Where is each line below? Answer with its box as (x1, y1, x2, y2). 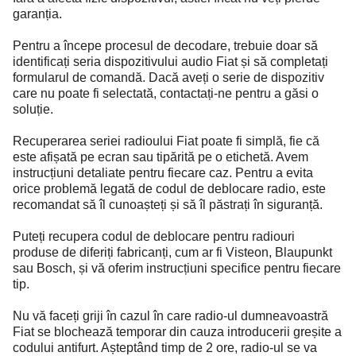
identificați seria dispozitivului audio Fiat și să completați (13, 55, 328, 68)
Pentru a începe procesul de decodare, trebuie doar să (13, 39, 318, 52)
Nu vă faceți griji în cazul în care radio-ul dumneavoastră (13, 309, 328, 323)
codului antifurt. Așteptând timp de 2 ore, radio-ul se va (13, 341, 317, 354)
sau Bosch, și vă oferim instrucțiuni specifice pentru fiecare (13, 261, 341, 275)
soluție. (13, 103, 53, 116)
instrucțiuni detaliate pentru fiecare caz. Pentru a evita (13, 166, 313, 180)
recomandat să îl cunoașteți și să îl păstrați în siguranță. (13, 198, 323, 211)
